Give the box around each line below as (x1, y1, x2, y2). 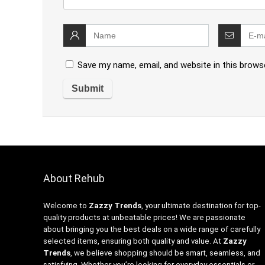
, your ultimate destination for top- (141, 201, 261, 210)
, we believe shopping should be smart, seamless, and (70, 248, 260, 257)
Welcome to (43, 201, 89, 210)
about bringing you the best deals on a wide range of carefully (43, 225, 260, 234)
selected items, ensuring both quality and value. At (43, 237, 223, 245)
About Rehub (43, 172, 105, 185)
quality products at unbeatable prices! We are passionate (43, 213, 245, 222)
